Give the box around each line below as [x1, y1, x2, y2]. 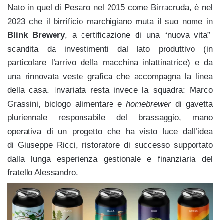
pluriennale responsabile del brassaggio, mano [7, 113, 213, 122]
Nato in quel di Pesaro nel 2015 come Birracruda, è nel [7, 3, 213, 12]
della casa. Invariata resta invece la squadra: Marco [7, 85, 213, 95]
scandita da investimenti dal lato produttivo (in [7, 44, 213, 54]
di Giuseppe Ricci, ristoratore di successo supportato [7, 140, 213, 150]
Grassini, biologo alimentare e [7, 99, 126, 109]
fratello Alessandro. [7, 168, 78, 177]
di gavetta [171, 99, 213, 109]
